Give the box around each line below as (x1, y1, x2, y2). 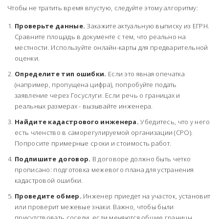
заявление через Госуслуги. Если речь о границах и (15, 91, 180, 100)
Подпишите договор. (15, 154, 91, 164)
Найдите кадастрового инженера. (15, 117, 139, 127)
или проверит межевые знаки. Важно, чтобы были (15, 202, 174, 212)
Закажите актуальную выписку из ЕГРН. (85, 22, 210, 31)
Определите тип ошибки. (15, 69, 107, 79)
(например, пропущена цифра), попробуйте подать (15, 80, 177, 89)
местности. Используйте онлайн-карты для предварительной (15, 43, 208, 52)
